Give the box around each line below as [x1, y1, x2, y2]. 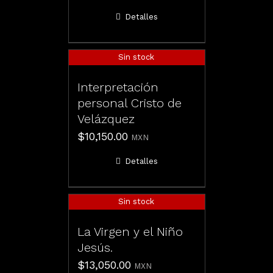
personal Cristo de [77, 96, 182, 111]
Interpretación [77, 80, 158, 95]
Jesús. [77, 240, 113, 255]
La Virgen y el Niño [77, 224, 183, 239]
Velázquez [77, 112, 135, 127]
